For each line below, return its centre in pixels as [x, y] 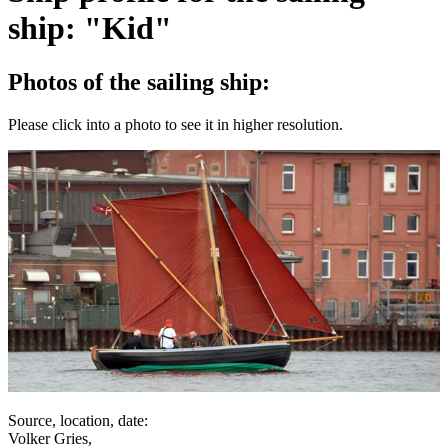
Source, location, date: [78, 421]
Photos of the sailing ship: [139, 81]
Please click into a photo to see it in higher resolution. [175, 124]
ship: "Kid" [90, 28]
